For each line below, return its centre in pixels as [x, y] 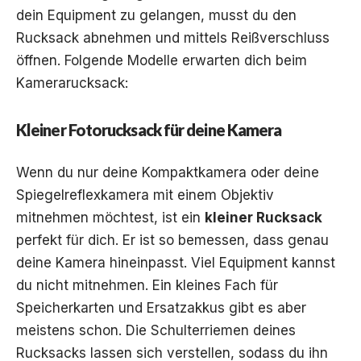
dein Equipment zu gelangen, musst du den [156, 15]
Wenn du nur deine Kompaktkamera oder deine [168, 172]
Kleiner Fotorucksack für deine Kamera [149, 129]
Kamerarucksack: [72, 83]
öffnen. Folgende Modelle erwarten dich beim [162, 60]
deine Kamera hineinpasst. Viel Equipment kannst [176, 262]
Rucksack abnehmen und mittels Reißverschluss [173, 37]
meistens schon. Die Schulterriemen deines [156, 330]
